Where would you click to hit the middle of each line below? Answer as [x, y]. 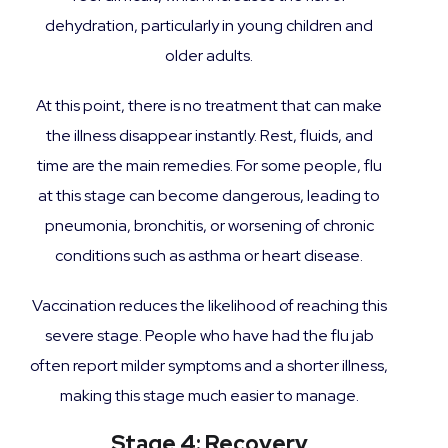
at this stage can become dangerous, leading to [209, 195]
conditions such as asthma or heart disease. [209, 255]
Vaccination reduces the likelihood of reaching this [209, 305]
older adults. [209, 55]
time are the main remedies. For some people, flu [209, 165]
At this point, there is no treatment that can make [209, 105]
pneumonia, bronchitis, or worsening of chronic [209, 225]
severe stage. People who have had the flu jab [209, 335]
